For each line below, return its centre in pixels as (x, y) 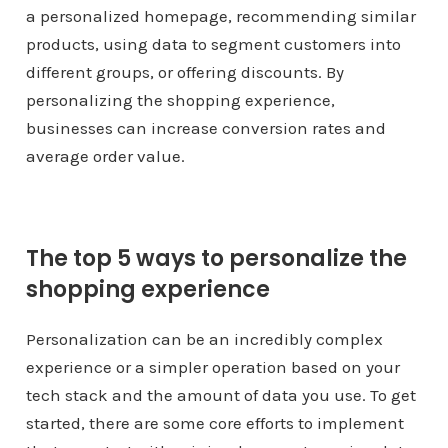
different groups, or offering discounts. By (184, 72)
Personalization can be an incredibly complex (204, 339)
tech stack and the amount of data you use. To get (220, 395)
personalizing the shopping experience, (180, 100)
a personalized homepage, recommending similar (220, 16)
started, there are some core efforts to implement (214, 423)
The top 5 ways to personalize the (216, 258)
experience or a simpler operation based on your (212, 367)
